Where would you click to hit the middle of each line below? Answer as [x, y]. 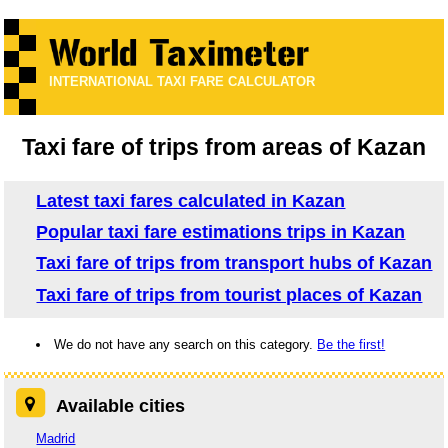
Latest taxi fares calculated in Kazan [191, 200]
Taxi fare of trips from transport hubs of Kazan [234, 263]
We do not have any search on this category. [186, 345]
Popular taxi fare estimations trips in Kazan [221, 232]
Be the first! [351, 345]
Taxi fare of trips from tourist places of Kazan [229, 294]
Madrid [56, 438]
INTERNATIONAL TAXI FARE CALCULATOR [182, 82]
